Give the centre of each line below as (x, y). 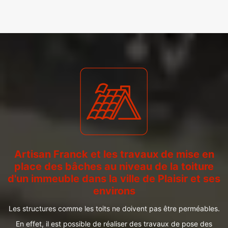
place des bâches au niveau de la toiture (114, 166)
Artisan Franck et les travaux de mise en (114, 154)
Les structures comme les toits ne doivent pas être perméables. (114, 208)
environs (114, 191)
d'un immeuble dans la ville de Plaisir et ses (114, 179)
